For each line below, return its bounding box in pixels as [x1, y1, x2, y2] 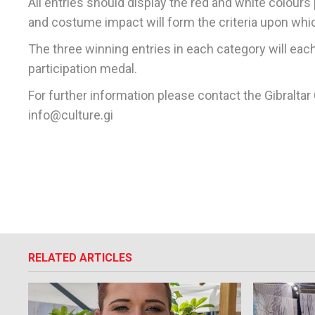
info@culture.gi [28, 108, 113, 123]
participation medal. [28, 61, 137, 77]
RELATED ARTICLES [28, 251, 132, 265]
